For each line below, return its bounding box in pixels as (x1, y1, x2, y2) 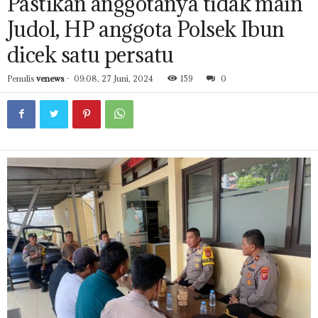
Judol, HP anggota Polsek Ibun (7, 16, 285, 43)
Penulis (7, 73, 34, 84)
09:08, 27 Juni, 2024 (74, 73, 153, 84)
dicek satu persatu (7, 41, 174, 68)
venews (36, 73, 64, 84)
